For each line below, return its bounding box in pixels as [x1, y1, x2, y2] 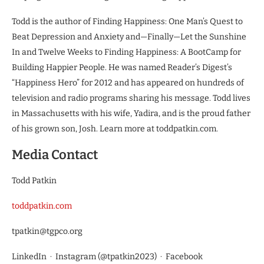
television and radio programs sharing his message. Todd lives [12, 93, 250, 103]
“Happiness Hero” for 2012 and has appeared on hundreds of [12, 77, 244, 88]
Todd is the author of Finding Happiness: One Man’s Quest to [12, 16, 243, 27]
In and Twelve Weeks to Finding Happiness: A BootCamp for [12, 47, 241, 57]
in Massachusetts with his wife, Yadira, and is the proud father [12, 108, 250, 118]
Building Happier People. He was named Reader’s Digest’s [12, 62, 232, 72]
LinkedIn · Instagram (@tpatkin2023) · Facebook [12, 251, 203, 262]
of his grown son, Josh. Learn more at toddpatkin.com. [12, 123, 218, 134]
